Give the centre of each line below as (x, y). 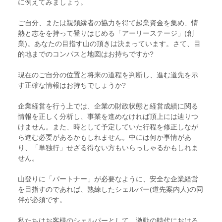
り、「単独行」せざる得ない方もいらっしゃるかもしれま (108, 147)
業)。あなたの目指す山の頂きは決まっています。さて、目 (109, 43)
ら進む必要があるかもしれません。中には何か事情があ (105, 137)
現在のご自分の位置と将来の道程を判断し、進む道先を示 (108, 75)
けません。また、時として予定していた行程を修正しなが (108, 127)
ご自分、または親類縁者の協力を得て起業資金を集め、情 (108, 23)
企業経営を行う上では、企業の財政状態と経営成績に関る (108, 106)
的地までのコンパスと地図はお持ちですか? (86, 54)
